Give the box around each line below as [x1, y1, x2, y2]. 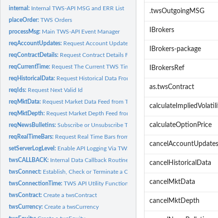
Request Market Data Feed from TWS [42, 98, 138, 105]
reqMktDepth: [9, 110, 47, 116]
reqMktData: [9, 98, 43, 105]
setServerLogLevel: [9, 145, 58, 151]
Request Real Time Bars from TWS [55, 133, 144, 140]
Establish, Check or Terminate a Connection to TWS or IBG [43, 168, 194, 175]
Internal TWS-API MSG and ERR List [31, 5, 125, 11]
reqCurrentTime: [9, 63, 52, 70]
